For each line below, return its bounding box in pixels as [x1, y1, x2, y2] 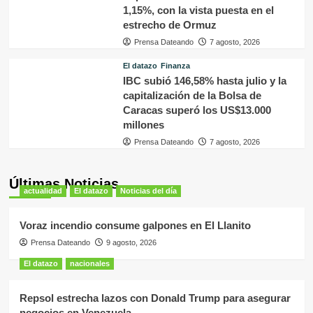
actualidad [23, 186, 62, 195]
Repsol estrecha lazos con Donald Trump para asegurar [19, 291, 291, 304]
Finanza [160, 61, 190, 70]
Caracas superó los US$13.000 [122, 103, 271, 116]
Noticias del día [119, 186, 177, 195]
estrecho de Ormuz [122, 18, 217, 31]
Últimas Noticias [8, 175, 119, 191]
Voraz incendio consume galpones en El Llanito [19, 219, 251, 231]
